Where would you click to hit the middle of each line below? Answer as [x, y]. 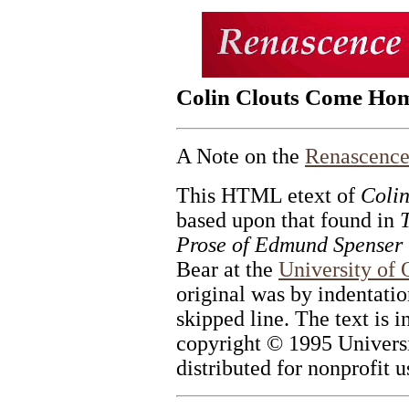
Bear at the [227, 269]
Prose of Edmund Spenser [289, 244]
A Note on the [241, 156]
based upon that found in [288, 220]
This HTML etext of [268, 195]
